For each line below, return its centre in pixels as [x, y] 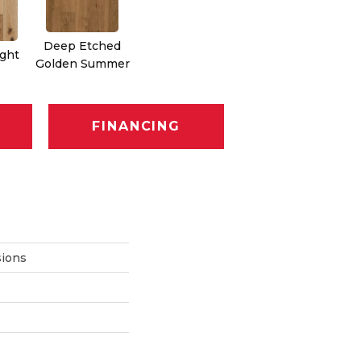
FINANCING [136, 127]
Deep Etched [82, 46]
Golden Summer [82, 63]
